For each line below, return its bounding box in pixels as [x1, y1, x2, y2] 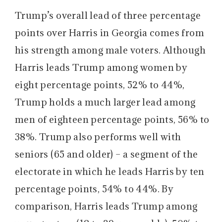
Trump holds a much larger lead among [15, 96, 196, 109]
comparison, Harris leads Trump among [15, 200, 198, 213]
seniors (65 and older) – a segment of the [15, 148, 198, 161]
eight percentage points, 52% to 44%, [15, 79, 185, 91]
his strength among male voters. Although [15, 44, 206, 56]
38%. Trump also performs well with [15, 131, 181, 143]
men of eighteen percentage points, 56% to [15, 113, 210, 126]
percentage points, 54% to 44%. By [15, 183, 174, 195]
